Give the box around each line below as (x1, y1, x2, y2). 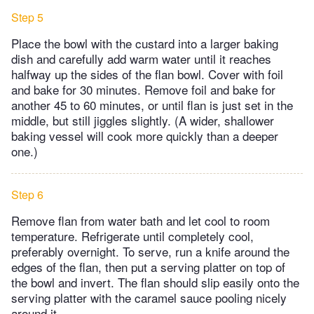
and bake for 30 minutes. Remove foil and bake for (11, 81, 275, 99)
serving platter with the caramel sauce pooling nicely (11, 289, 287, 307)
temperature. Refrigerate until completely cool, (11, 227, 254, 245)
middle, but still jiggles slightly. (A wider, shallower (11, 111, 274, 130)
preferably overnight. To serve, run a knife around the (11, 243, 289, 261)
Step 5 (11, 9, 43, 26)
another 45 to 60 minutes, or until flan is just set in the (11, 96, 293, 114)
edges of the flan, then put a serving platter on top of (11, 258, 285, 276)
